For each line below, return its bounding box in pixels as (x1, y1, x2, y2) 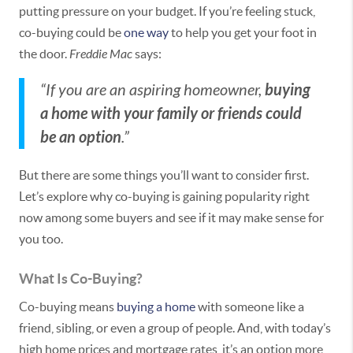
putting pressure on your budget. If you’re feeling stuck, (19, 4, 315, 18)
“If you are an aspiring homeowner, (40, 80, 265, 99)
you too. (19, 231, 63, 246)
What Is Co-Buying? (19, 269, 143, 287)
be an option (40, 127, 121, 147)
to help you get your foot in (169, 25, 317, 39)
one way (124, 25, 169, 39)
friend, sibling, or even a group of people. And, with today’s (19, 321, 331, 336)
